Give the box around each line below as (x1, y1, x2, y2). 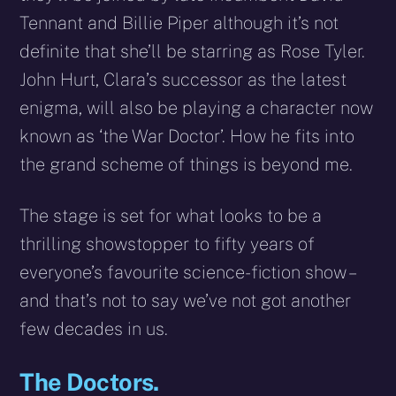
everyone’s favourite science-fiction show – (19, 262, 354, 284)
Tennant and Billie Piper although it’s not (19, 12, 339, 34)
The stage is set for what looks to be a (19, 205, 323, 227)
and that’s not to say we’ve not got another (19, 290, 352, 312)
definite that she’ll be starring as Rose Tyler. (19, 41, 366, 63)
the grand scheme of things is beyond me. (19, 154, 354, 176)
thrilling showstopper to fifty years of (19, 233, 316, 255)
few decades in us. (19, 318, 169, 340)
